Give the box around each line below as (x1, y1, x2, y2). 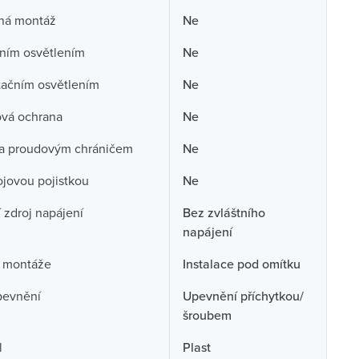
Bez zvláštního (182, 204, 265, 221)
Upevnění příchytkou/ (182, 287, 304, 305)
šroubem (182, 306, 232, 324)
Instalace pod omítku (182, 255, 301, 272)
